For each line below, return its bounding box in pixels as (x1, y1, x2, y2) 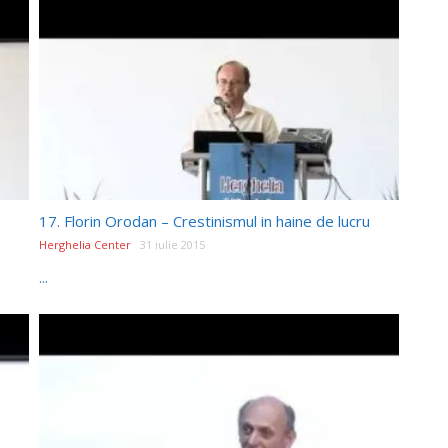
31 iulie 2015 (140, 236, 205, 252)
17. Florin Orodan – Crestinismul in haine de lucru (39, 210, 370, 231)
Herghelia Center (39, 236, 131, 252)
